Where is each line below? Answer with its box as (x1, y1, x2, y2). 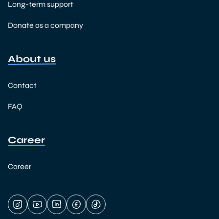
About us (8, 53, 56, 65)
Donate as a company (8, 21, 83, 30)
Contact (8, 81, 37, 90)
